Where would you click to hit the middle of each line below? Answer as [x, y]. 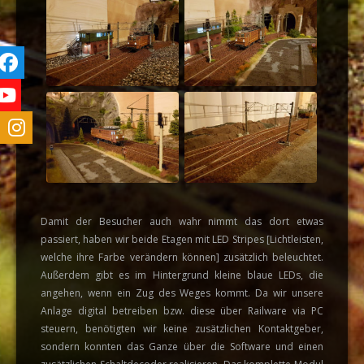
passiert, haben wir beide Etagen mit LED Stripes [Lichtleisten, [182, 239]
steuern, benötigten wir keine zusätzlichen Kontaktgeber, [182, 329]
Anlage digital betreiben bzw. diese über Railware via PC [182, 311]
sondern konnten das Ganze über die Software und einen [182, 347]
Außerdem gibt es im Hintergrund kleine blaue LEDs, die [182, 275]
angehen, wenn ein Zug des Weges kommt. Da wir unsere [182, 293]
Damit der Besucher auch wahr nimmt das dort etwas [182, 221]
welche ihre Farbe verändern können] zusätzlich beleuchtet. [182, 257]
